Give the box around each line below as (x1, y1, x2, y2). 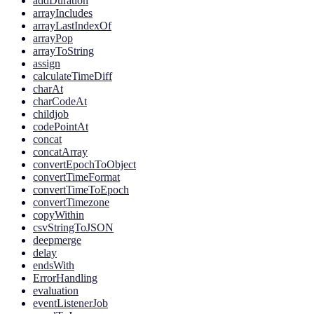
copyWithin (33, 209, 84, 221)
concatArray (33, 146, 88, 158)
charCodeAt (33, 95, 87, 108)
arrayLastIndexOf (33, 20, 111, 32)
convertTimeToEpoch (33, 184, 129, 196)
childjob (33, 108, 69, 121)
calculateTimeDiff (33, 70, 112, 83)
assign (33, 57, 60, 70)
